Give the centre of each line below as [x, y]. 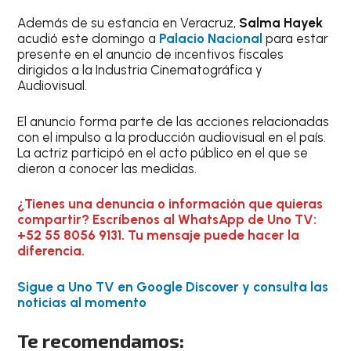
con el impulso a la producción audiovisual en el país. [172, 137]
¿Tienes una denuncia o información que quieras [170, 204]
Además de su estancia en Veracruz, [128, 23]
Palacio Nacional [211, 39]
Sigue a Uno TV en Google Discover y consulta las [173, 286]
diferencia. [51, 251]
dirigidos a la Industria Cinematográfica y [140, 70]
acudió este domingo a [89, 39]
